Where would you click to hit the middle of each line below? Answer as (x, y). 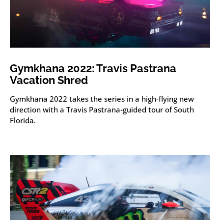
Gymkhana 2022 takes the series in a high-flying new (102, 99)
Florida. (23, 121)
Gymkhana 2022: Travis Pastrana (93, 69)
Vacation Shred (49, 80)
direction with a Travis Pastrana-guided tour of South (102, 110)
